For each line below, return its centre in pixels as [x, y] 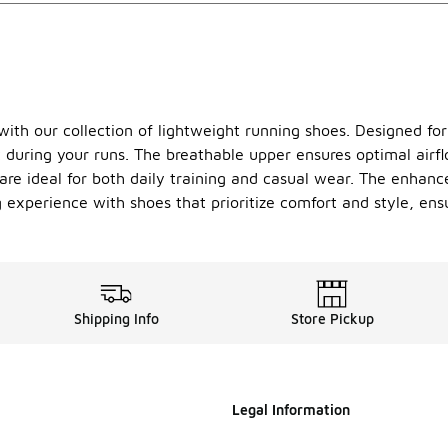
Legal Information [291, 409]
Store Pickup [332, 318]
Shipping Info [116, 318]
